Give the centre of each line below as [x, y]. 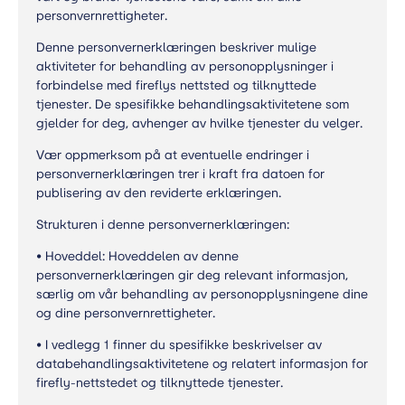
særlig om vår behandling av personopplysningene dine [202, 294]
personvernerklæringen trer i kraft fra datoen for [180, 174]
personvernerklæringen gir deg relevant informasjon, [192, 275]
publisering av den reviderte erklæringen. [159, 193]
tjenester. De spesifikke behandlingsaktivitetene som [193, 104]
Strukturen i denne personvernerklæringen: [163, 225]
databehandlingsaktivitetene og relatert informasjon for [202, 364]
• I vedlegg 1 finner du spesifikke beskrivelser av [179, 345]
